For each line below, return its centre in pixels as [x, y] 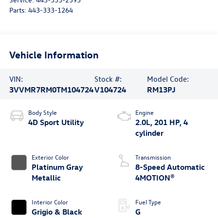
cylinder [149, 133]
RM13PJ [161, 89]
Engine [145, 112]
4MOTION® [155, 178]
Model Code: [168, 79]
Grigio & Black [57, 212]
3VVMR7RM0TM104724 [51, 89]
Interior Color [50, 202]
